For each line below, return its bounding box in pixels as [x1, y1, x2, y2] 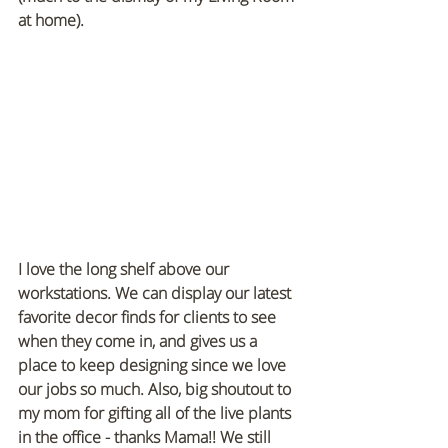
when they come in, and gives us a [18, 330, 261, 353]
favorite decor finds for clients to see [18, 306, 280, 329]
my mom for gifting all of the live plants [18, 402, 295, 425]
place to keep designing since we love [18, 354, 290, 377]
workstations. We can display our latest [18, 282, 295, 305]
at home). [18, 8, 84, 31]
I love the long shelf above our [18, 258, 233, 281]
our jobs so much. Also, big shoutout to [18, 378, 295, 401]
